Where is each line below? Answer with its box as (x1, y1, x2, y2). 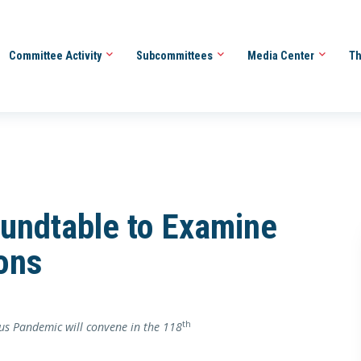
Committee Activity (8, 48, 104, 62)
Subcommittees (135, 48, 215, 62)
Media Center (247, 48, 317, 62)
